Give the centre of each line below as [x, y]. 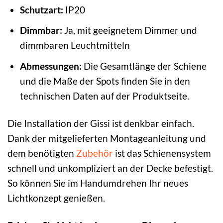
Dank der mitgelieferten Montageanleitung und [107, 138]
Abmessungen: [51, 66]
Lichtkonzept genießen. [56, 198]
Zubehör [95, 153]
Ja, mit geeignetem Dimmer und [129, 30]
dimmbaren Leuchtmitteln [75, 45]
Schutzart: [41, 9]
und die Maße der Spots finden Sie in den [105, 81]
